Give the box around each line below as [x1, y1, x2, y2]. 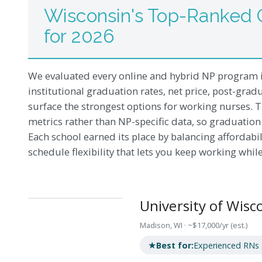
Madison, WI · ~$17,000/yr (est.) [140, 220, 247, 231]
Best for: [156, 239, 194, 251]
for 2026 [44, 25, 115, 47]
